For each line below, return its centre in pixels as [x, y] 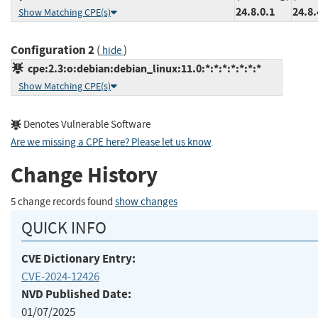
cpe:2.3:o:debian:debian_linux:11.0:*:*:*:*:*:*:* [142, 68]
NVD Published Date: [76, 294]
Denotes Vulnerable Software [86, 124]
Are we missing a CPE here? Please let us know [111, 142]
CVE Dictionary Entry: [78, 258]
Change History [84, 175]
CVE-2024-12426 [60, 276]
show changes [146, 202]
